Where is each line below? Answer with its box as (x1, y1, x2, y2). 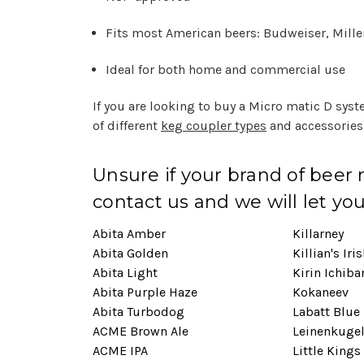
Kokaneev (292, 284, 349, 300)
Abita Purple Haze (93, 284, 197, 300)
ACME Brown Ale (93, 323, 188, 339)
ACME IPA (93, 342, 148, 358)
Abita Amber (93, 225, 166, 241)
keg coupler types (161, 117, 266, 133)
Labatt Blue (292, 303, 360, 319)
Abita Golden (93, 245, 168, 261)
